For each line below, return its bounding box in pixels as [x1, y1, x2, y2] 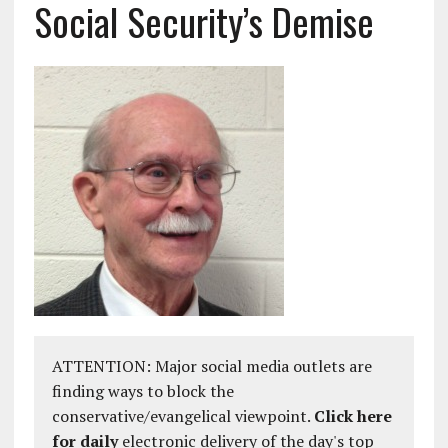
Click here [313, 405, 392, 427]
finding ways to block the [51, 380, 234, 402]
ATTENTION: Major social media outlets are [51, 355, 372, 377]
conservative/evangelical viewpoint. [51, 405, 314, 427]
